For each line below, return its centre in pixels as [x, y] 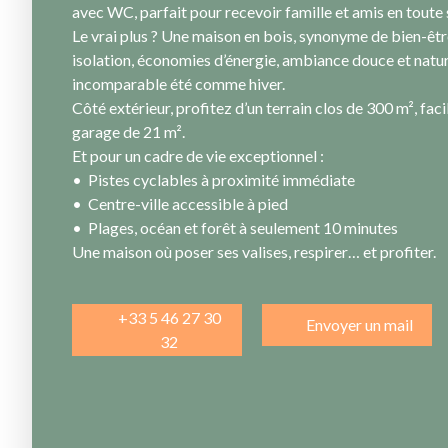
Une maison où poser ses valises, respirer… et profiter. [254, 252]
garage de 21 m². [128, 132]
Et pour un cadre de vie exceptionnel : [198, 156]
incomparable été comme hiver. [178, 84]
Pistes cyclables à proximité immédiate [223, 180]
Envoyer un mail [359, 325]
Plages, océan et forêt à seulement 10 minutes [244, 228]
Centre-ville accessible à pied [188, 204]
